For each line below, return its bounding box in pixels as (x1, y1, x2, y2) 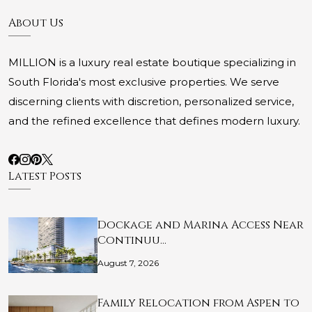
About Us (8, 15, 63, 31)
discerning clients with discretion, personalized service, (8, 95, 294, 109)
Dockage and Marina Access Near (97, 217, 304, 233)
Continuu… (97, 233, 166, 249)
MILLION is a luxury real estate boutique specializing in (8, 56, 296, 70)
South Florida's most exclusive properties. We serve (8, 75, 279, 89)
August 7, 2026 (97, 258, 159, 269)
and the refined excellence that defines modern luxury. (8, 114, 300, 128)
